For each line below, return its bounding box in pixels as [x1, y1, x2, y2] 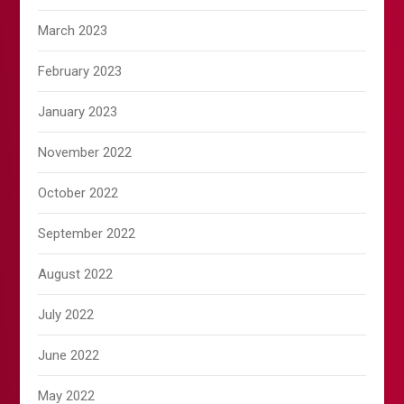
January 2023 [38, 104, 118, 121]
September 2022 [38, 225, 136, 243]
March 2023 [38, 23, 108, 40]
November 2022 [38, 144, 133, 161]
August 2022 [38, 266, 114, 283]
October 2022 [38, 185, 119, 202]
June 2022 [38, 347, 100, 364]
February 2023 [38, 63, 123, 80]
